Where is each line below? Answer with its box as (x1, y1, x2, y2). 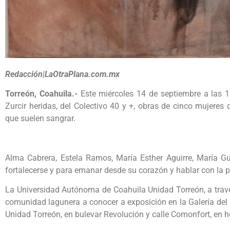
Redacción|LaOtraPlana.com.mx (5, 69, 120, 79)
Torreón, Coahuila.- (5, 89, 78, 99)
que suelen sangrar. (5, 113, 75, 124)
